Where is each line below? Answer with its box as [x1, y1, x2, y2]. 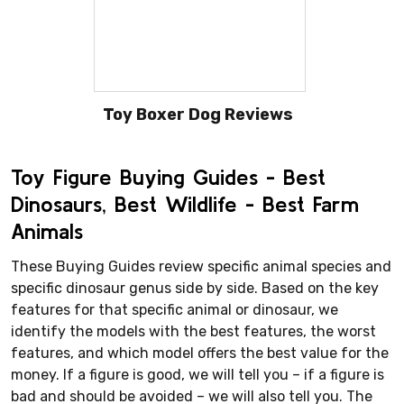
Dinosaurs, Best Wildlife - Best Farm [11, 191, 359, 216]
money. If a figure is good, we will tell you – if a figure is [11, 365, 384, 383]
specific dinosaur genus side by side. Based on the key [11, 279, 379, 297]
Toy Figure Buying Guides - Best [11, 164, 326, 189]
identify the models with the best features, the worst [11, 322, 376, 340]
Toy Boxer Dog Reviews [103, 104, 293, 124]
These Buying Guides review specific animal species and [11, 257, 391, 275]
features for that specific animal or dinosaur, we [11, 300, 338, 318]
